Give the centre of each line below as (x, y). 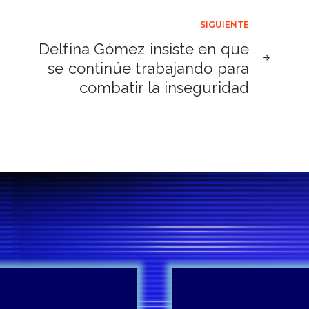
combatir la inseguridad (164, 88)
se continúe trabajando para (148, 69)
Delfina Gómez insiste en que (144, 49)
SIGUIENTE (225, 25)
